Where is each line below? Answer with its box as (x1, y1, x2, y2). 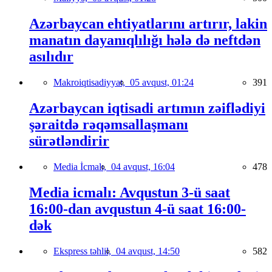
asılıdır (29, 49, 73, 65)
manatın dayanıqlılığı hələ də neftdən (29, 32, 260, 49)
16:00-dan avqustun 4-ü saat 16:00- (29, 200, 246, 217)
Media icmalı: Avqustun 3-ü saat (29, 184, 230, 200)
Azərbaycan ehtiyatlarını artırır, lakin (29, 16, 267, 32)
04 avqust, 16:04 (111, 161, 175, 172)
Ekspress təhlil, (53, 245, 116, 256)
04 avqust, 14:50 (116, 245, 180, 256)
